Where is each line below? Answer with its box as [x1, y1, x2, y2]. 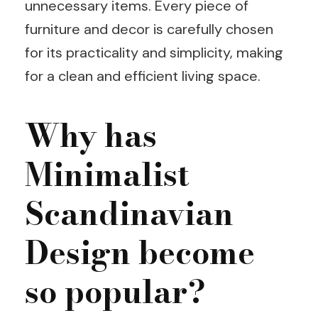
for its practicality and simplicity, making [25, 43, 283, 62]
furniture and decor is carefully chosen [25, 19, 273, 38]
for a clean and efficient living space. [25, 66, 261, 85]
